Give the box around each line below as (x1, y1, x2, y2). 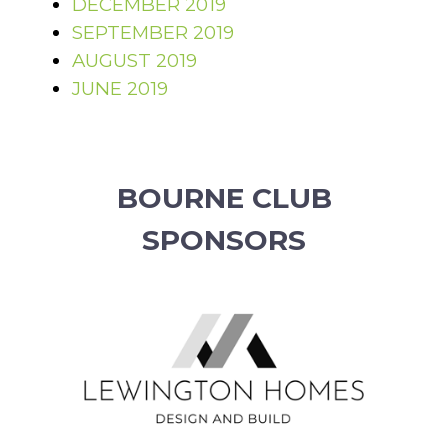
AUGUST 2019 (72, 49, 197, 73)
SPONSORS (142, 222, 306, 257)
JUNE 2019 (72, 77, 168, 101)
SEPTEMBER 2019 (72, 21, 234, 45)
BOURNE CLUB (116, 180, 332, 215)
